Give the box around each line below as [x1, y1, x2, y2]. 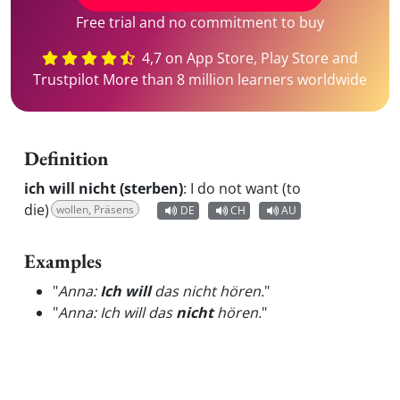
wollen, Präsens [56, 202, 134, 217]
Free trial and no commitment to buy [76, 12, 324, 32]
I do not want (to [190, 179, 301, 198]
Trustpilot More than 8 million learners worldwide [33, 70, 367, 89]
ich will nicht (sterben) [24, 179, 183, 198]
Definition [24, 146, 108, 171]
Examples [24, 248, 102, 274]
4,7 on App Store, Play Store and [138, 48, 359, 68]
